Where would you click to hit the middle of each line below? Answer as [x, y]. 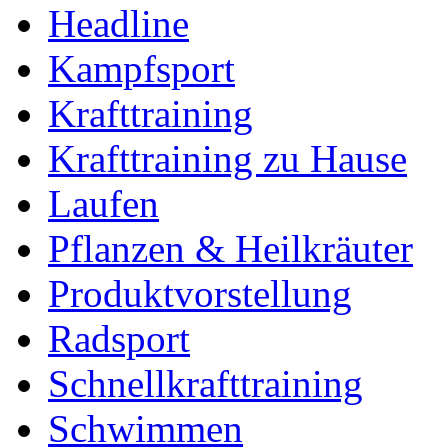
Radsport [119, 339]
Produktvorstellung [200, 294]
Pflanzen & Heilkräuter [230, 249]
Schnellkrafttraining [205, 384]
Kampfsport [141, 69]
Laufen [103, 204]
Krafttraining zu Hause [227, 159]
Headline [118, 24]
